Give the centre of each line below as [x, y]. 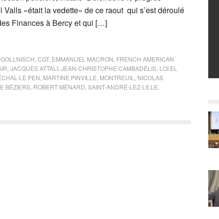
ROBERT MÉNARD [59, 87]
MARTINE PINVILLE [70, 77]
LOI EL [168, 68]
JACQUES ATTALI [34, 68]
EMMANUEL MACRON [83, 59]
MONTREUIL [117, 77]
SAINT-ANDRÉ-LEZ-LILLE [123, 87]
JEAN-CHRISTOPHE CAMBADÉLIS [109, 68]
